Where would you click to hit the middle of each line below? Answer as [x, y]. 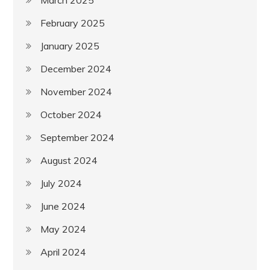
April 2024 [64, 252]
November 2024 [77, 91]
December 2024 [76, 68]
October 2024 [71, 114]
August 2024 [69, 160]
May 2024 [64, 229]
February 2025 [73, 23]
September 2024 [78, 137]
